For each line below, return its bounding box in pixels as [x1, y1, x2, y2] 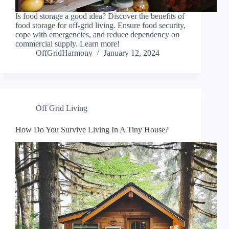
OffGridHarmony [36, 49, 93, 58]
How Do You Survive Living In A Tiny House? [15, 125, 169, 134]
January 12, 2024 [104, 49, 159, 58]
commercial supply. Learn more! [15, 39, 120, 49]
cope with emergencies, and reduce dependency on [15, 30, 179, 39]
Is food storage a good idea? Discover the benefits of [15, 12, 185, 21]
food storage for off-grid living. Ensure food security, [15, 21, 186, 30]
